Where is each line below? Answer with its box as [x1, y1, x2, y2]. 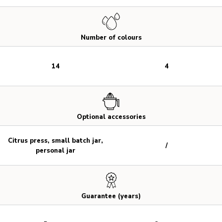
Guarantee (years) [81, 192, 141, 201]
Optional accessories [76, 112, 146, 122]
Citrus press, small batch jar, [8, 136, 103, 145]
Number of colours [80, 33, 142, 43]
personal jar [36, 146, 75, 155]
